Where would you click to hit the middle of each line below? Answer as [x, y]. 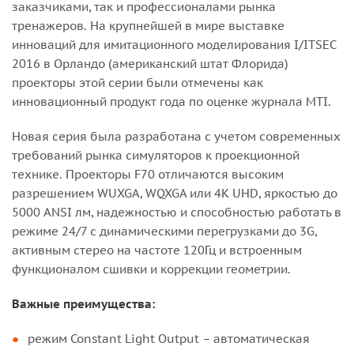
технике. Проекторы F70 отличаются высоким [148, 174]
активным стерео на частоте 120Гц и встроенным [157, 250]
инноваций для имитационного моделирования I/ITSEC [174, 45]
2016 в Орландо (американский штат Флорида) [150, 64]
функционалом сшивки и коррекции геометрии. [151, 269]
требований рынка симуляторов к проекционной [156, 155]
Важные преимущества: [84, 304]
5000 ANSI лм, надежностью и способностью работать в [177, 212]
